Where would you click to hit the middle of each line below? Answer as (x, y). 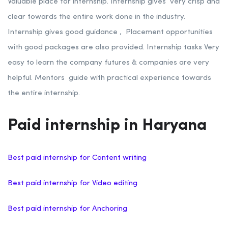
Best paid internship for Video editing (74, 184)
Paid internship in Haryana (107, 126)
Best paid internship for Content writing (78, 158)
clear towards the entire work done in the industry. (96, 17)
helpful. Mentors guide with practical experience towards (109, 78)
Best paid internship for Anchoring (68, 209)
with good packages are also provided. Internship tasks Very (113, 48)
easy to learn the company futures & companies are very (108, 63)
